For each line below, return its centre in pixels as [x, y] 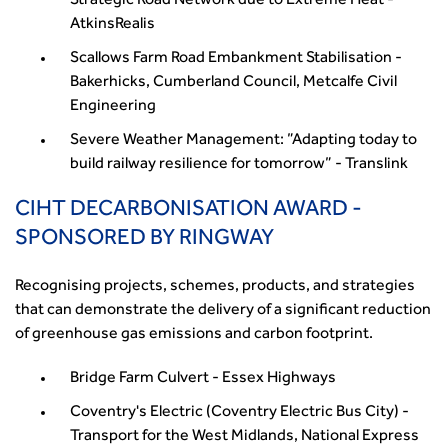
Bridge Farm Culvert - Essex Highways [203, 379]
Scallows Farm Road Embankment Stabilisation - [236, 59]
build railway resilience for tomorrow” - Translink [245, 165]
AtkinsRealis [112, 25]
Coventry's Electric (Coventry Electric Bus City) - [239, 413]
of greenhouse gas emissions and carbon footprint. [194, 335]
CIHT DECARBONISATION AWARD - [188, 211]
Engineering [113, 107]
